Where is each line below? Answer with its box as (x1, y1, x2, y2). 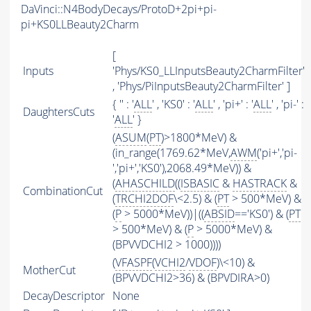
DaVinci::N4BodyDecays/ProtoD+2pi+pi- (21, 1, 217, 17)
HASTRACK (233, 176, 287, 192)
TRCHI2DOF (115, 191, 174, 207)
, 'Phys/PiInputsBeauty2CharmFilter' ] (112, 78, 290, 94)
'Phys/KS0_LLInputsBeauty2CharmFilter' (112, 63, 305, 79)
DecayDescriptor (23, 288, 105, 304)
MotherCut (23, 262, 76, 278)
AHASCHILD (115, 176, 175, 192)
